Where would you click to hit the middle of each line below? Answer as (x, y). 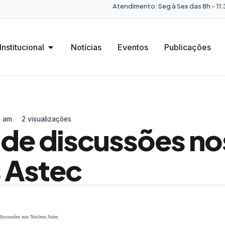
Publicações (188, 47)
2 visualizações (46, 119)
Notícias (86, 47)
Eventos (133, 47)
